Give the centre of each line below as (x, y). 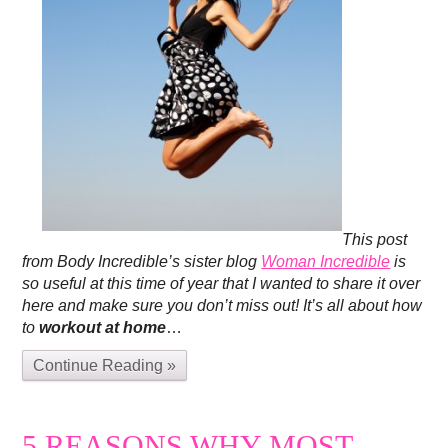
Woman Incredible (326, 262)
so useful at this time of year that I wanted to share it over (221, 284)
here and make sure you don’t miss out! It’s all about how (222, 306)
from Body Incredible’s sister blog (142, 262)
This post (375, 240)
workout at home (103, 328)
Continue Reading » (105, 366)
